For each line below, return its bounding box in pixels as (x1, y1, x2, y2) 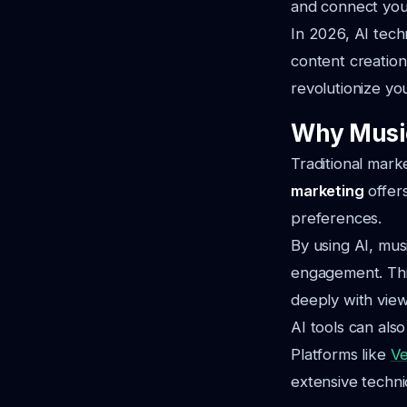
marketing (291, 182, 364, 200)
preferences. (291, 209, 382, 227)
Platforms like (291, 345, 391, 363)
